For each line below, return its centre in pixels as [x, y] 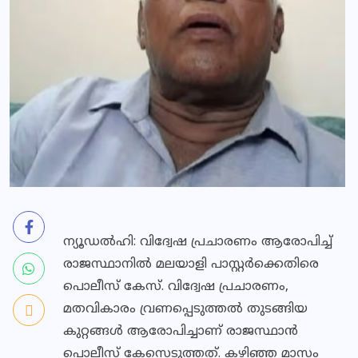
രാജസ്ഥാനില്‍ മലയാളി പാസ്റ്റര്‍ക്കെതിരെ [191, 265]
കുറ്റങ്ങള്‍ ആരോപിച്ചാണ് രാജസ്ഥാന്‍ [181, 332]
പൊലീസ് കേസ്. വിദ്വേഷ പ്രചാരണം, [176, 287]
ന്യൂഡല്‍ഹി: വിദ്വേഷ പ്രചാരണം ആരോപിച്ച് [198, 242]
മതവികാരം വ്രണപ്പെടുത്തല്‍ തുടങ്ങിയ [185, 309]
